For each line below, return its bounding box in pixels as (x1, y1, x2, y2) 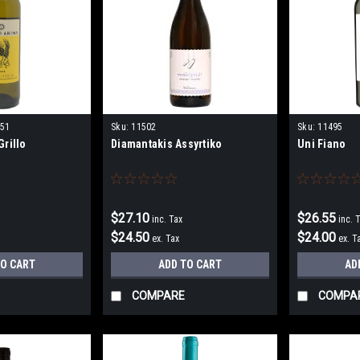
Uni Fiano (297, 137, 346, 151)
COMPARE (132, 289, 186, 303)
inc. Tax (152, 214, 183, 226)
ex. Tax (152, 233, 180, 245)
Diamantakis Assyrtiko (111, 137, 223, 151)
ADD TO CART (158, 258, 223, 272)
